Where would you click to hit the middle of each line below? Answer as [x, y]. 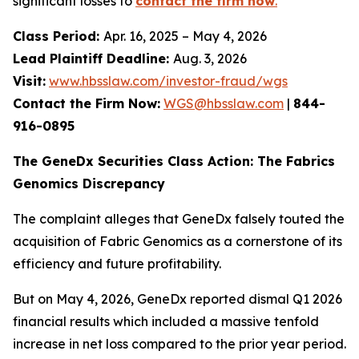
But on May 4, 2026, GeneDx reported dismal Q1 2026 [177, 299]
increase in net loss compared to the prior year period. [179, 344]
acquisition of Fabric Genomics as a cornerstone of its [177, 241]
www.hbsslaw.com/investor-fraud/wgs [168, 81]
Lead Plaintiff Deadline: [93, 58]
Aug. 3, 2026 [210, 58]
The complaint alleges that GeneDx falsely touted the [179, 219]
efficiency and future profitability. [117, 264]
